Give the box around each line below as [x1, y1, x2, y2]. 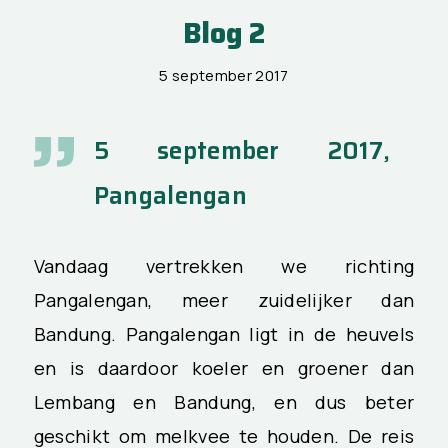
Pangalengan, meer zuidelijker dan [33, 287, 415, 314]
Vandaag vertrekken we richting [33, 253, 415, 280]
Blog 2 [182, 11, 265, 56]
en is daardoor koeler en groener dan [33, 355, 415, 382]
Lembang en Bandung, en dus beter [33, 389, 415, 416]
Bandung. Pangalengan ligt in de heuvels [33, 321, 415, 348]
